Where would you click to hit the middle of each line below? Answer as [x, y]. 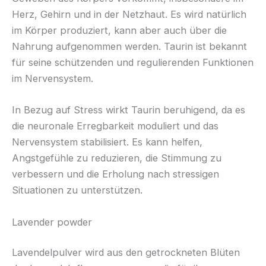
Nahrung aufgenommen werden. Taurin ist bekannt [129, 47]
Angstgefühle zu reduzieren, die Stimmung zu [117, 158]
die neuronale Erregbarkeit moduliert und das [115, 126]
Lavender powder [52, 222]
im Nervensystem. [53, 79]
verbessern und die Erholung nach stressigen [115, 174]
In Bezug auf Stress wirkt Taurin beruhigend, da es [129, 110]
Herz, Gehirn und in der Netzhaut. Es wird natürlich [129, 15]
